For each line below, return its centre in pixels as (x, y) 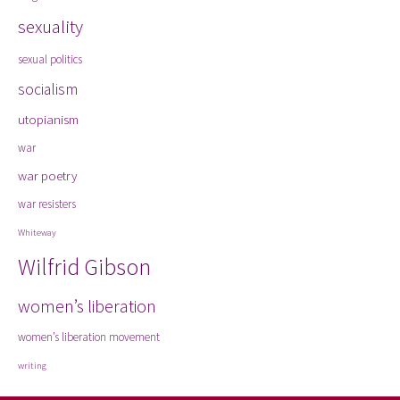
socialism (48, 89)
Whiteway (37, 233)
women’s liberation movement (89, 337)
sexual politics (50, 59)
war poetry (47, 175)
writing (32, 366)
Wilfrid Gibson (84, 267)
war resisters (47, 204)
